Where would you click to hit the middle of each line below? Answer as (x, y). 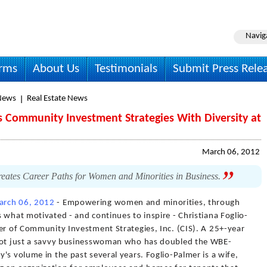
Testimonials (126, 69)
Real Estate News (57, 99)
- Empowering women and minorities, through (147, 203)
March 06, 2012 (231, 152)
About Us (56, 69)
